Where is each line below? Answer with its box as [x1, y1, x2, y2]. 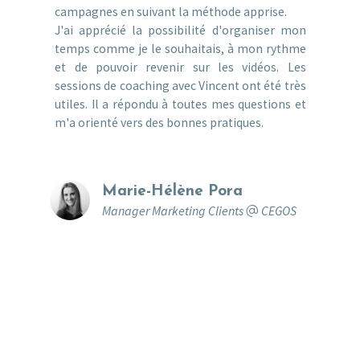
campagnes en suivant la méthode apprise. [55, 3, 288, 19]
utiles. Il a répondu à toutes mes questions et [55, 96, 306, 112]
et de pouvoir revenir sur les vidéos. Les [55, 59, 306, 75]
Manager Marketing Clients [102, 202, 247, 219]
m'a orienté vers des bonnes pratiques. [55, 114, 264, 130]
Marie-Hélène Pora [102, 183, 243, 199]
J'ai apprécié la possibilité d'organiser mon [55, 22, 306, 38]
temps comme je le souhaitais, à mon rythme [55, 40, 306, 56]
